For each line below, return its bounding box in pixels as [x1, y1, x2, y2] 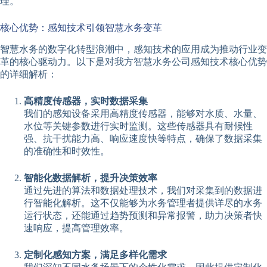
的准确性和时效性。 [24, 145, 110, 156]
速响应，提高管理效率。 [24, 222, 129, 233]
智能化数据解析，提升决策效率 [24, 172, 157, 183]
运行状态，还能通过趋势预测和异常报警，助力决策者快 [24, 210, 262, 221]
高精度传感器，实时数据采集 [24, 95, 148, 106]
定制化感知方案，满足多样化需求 [24, 249, 167, 260]
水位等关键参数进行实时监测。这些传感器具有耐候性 [24, 120, 253, 131]
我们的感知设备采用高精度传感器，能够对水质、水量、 [24, 108, 262, 119]
